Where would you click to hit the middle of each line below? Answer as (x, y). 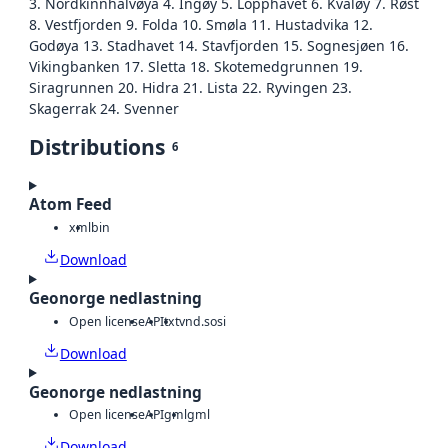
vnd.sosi (202, 321)
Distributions (97, 147)
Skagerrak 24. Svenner (104, 109)
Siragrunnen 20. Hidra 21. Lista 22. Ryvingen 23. (190, 88)
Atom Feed (70, 205)
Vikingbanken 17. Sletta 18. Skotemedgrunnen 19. (196, 67)
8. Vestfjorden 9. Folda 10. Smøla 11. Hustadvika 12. (201, 25)
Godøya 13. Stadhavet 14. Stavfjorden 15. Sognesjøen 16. (219, 46)
